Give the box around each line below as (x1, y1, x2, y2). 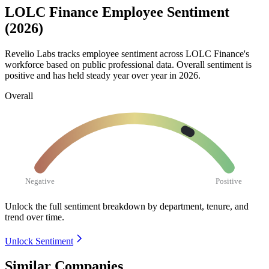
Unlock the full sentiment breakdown (5, 201, 145, 211)
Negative (25, 176, 55, 186)
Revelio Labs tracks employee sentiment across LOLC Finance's (5, 48, 249, 59)
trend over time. (5, 211, 64, 222)
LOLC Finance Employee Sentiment (5, 4, 229, 20)
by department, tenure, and (148, 201, 249, 211)
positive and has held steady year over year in (5, 70, 179, 80)
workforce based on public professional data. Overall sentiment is (5, 59, 252, 70)
